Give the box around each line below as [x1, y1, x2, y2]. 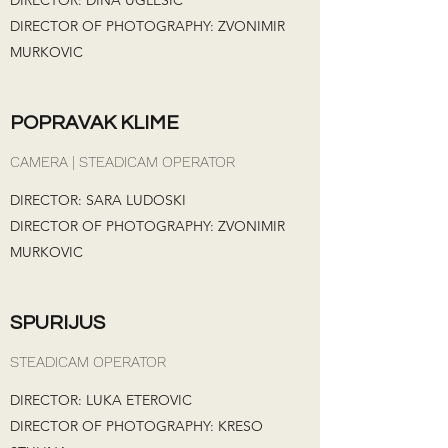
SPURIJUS [10, 313, 105, 333]
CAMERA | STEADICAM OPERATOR [10, 153, 235, 171]
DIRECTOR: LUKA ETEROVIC [10, 391, 192, 409]
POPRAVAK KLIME [10, 113, 179, 133]
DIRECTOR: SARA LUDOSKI [10, 191, 186, 209]
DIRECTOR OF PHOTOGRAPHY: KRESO [10, 417, 263, 435]
